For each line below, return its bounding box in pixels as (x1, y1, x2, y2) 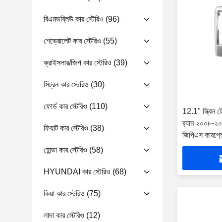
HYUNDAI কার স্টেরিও (44, 167, 111, 176)
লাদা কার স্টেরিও (44, 211, 84, 220)
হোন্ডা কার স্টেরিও (44, 146, 87, 154)
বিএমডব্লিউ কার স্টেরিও (44, 15, 104, 23)
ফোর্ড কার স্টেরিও (44, 102, 87, 111)
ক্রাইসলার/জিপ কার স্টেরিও (44, 58, 111, 67)
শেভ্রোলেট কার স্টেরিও (44, 37, 101, 45)
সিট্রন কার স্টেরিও (44, 80, 89, 89)
